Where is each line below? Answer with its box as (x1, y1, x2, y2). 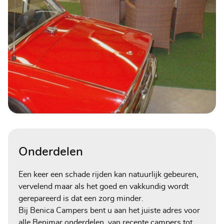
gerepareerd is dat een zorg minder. (18, 194, 147, 202)
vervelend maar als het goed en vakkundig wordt (18, 182, 188, 190)
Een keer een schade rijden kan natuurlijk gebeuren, (18, 170, 198, 178)
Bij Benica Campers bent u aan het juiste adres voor (18, 206, 200, 214)
